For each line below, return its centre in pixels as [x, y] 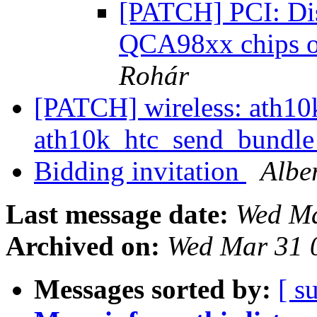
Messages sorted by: [152, 289]
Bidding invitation [140, 171]
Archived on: [83, 246]
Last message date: [117, 214]
